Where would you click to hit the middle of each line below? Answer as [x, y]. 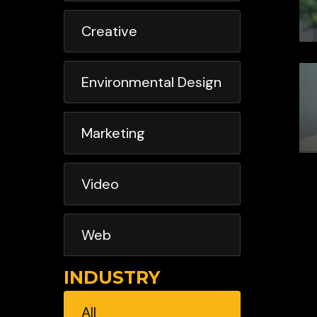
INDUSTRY [112, 277]
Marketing [113, 133]
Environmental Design [151, 82]
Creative [109, 31]
